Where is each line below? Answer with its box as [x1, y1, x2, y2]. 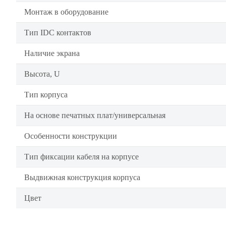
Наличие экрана [24, 49, 80, 58]
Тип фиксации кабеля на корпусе [24, 152, 139, 161]
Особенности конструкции [24, 132, 117, 140]
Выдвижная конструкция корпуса [24, 173, 140, 182]
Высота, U [24, 70, 60, 78]
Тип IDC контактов [24, 28, 91, 37]
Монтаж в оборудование [24, 8, 108, 16]
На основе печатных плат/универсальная [24, 111, 165, 120]
